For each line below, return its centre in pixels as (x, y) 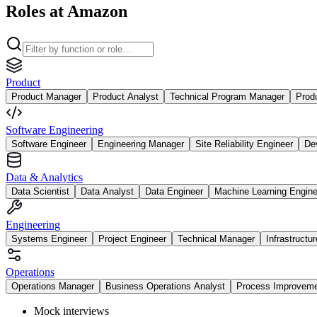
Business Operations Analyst (165, 286)
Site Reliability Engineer (244, 144)
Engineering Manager (141, 144)
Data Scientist (40, 191)
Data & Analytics (44, 177)
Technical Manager (216, 238)
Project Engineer (132, 238)
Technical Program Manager (227, 96)
